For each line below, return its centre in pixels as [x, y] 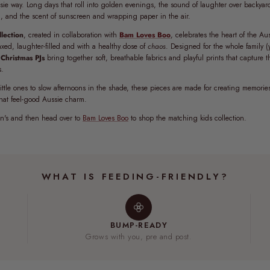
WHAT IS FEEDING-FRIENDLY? [135, 176]
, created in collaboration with [71, 35]
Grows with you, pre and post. [139, 236]
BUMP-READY [139, 225]
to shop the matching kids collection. [189, 118]
